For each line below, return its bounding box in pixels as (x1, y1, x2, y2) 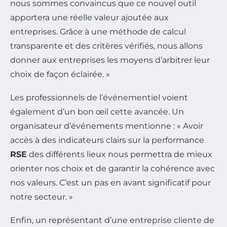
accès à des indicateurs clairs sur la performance (10, 135, 204, 145)
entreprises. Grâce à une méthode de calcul (10, 26, 186, 36)
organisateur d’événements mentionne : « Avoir (10, 121, 203, 131)
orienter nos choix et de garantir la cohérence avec (10, 163, 215, 173)
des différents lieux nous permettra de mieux (27, 149, 212, 159)
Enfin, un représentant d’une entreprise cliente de (10, 215, 214, 225)
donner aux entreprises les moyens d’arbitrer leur (10, 55, 210, 65)
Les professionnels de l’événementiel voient (10, 92, 188, 102)
